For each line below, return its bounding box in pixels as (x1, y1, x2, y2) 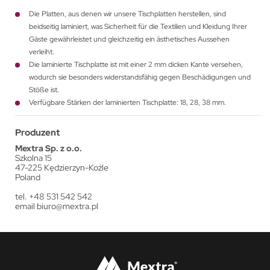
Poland (15, 172, 40, 183)
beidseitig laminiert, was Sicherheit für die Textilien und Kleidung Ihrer (29, 22, 247, 32)
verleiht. (29, 47, 54, 57)
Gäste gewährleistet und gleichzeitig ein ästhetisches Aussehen (29, 34, 230, 45)
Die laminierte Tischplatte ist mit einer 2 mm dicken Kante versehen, (29, 60, 243, 70)
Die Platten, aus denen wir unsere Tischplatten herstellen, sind (29, 9, 226, 19)
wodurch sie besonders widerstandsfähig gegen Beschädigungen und (29, 72, 251, 83)
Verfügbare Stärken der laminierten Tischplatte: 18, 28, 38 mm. (29, 98, 226, 108)
